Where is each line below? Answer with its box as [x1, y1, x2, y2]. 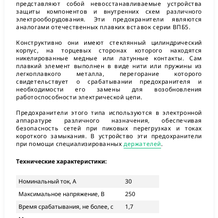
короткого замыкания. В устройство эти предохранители [16, 132, 202, 140]
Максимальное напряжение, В [18, 190, 105, 198]
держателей [124, 140, 162, 148]
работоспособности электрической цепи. [16, 93, 143, 101]
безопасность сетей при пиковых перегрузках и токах [16, 124, 202, 132]
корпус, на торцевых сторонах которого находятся [16, 46, 202, 54]
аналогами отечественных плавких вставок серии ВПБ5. [16, 23, 191, 31]
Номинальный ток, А [18, 177, 76, 185]
